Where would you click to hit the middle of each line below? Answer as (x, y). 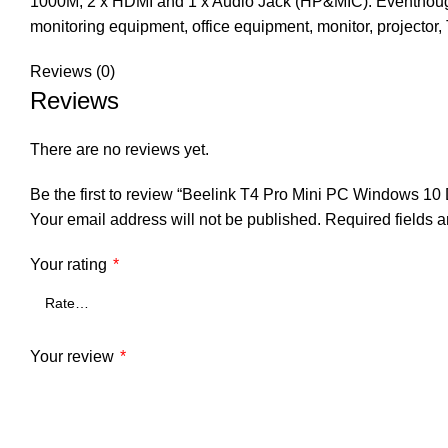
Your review (74, 356)
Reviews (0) (72, 71)
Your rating (70, 264)
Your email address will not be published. (175, 219)
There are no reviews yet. (119, 149)
